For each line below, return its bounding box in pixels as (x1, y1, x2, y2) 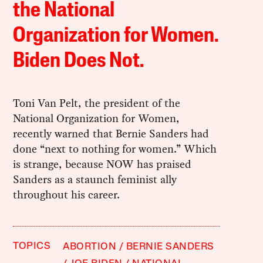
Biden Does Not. (13, 50, 144, 72)
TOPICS (13, 241, 51, 251)
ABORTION (63, 241, 117, 252)
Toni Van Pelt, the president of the (13, 95, 181, 111)
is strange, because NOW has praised (13, 156, 192, 172)
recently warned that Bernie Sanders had (13, 125, 210, 141)
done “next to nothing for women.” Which (13, 140, 217, 157)
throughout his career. (13, 186, 120, 203)
